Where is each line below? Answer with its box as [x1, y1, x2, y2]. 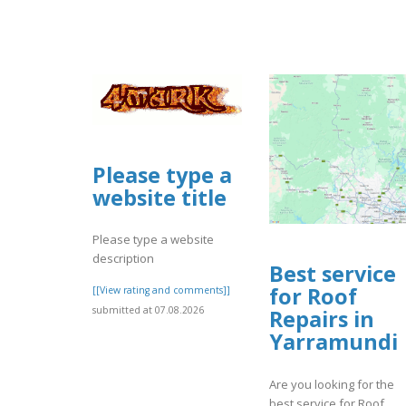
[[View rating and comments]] [92, 284, 230, 297]
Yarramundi [269, 327, 398, 357]
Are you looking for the [269, 375, 394, 392]
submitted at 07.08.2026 [92, 304, 204, 317]
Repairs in [269, 304, 374, 334]
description [92, 250, 154, 267]
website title [92, 183, 227, 213]
